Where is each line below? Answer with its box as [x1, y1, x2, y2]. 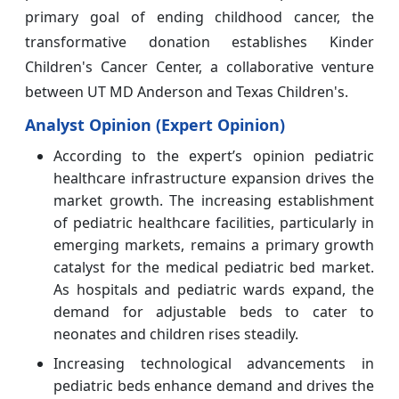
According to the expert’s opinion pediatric [53, 146, 374, 167]
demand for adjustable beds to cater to [53, 302, 374, 322]
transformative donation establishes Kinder [25, 32, 374, 53]
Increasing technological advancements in [53, 354, 374, 374]
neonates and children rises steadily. [53, 324, 298, 345]
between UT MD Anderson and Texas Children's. [25, 82, 348, 102]
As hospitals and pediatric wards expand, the [53, 280, 374, 300]
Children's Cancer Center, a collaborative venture [25, 57, 374, 77]
